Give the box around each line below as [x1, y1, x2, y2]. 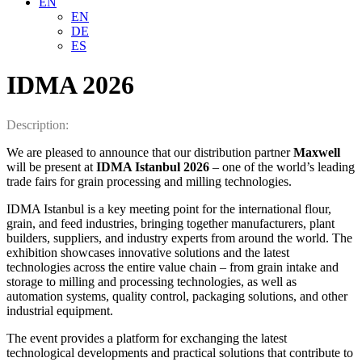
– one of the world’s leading [209, 159, 355, 174]
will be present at [6, 159, 96, 174]
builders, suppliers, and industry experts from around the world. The [6, 230, 352, 245]
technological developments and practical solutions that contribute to [6, 345, 353, 360]
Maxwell [293, 145, 340, 159]
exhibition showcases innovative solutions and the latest [6, 245, 289, 259]
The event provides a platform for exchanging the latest [6, 330, 287, 345]
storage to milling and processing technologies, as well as [6, 274, 297, 288]
